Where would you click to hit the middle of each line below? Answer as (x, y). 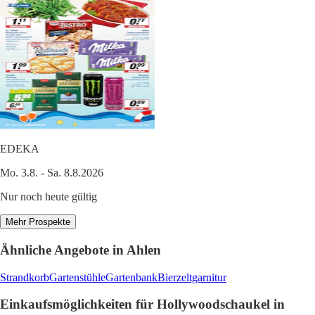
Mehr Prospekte (38, 222)
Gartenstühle (77, 277)
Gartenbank (131, 277)
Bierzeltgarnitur (192, 277)
